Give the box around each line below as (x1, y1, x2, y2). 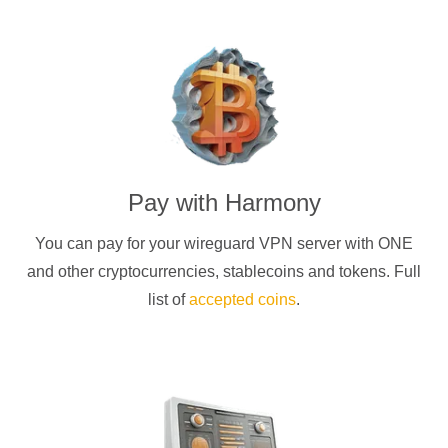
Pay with (127, 188, 225, 216)
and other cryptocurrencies (27, 262, 215, 280)
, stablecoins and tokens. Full (215, 262, 421, 280)
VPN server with (259, 234, 378, 252)
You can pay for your (35, 234, 184, 252)
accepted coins (189, 290, 296, 308)
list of (148, 290, 189, 308)
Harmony (224, 188, 321, 216)
